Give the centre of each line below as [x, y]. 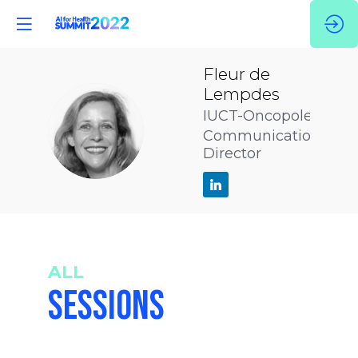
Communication [262, 136]
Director [232, 154]
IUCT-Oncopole [258, 115]
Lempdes [241, 94]
